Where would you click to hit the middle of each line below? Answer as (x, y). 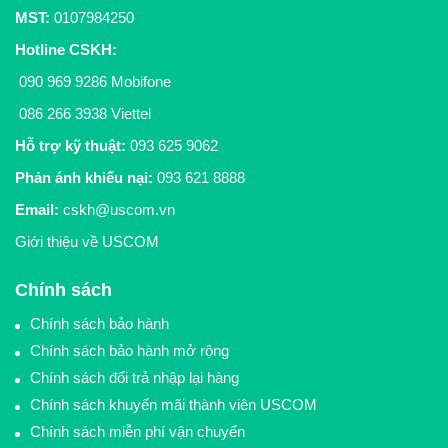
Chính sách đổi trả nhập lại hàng (134, 377)
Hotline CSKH (63, 49)
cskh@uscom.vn (119, 209)
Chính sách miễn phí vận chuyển (137, 431)
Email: (37, 209)
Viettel (129, 113)
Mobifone (139, 81)
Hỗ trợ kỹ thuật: (72, 145)
